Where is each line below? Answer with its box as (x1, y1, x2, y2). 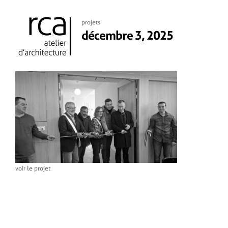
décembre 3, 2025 (81, 27, 173, 44)
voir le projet (15, 164, 50, 173)
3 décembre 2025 (81, 45, 129, 53)
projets (81, 18, 100, 26)
